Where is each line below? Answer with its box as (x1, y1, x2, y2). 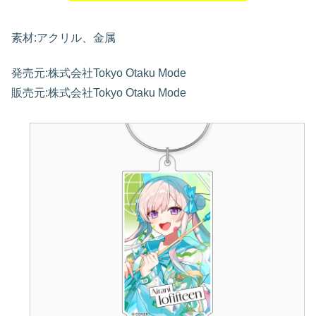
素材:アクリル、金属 (11, 31, 116, 44)
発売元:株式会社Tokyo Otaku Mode (11, 66, 186, 79)
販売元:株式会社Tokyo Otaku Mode (11, 86, 186, 99)
